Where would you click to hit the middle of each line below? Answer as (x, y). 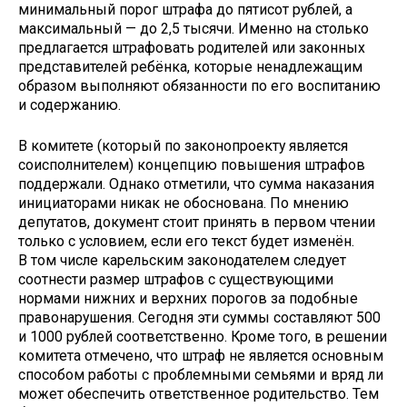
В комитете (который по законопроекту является (183, 146)
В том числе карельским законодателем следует (182, 261)
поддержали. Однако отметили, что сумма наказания (196, 184)
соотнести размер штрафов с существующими (176, 280)
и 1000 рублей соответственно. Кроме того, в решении (203, 337)
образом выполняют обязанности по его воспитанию (199, 86)
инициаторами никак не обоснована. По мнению (184, 203)
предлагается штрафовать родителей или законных (192, 48)
